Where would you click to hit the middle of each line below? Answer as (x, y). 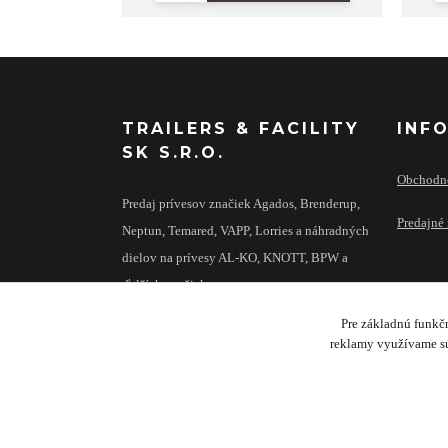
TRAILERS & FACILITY (241, 128)
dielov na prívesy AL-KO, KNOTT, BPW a (235, 258)
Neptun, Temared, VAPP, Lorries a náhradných (245, 231)
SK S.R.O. (173, 152)
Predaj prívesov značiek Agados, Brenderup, (241, 204)
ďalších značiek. (166, 285)
